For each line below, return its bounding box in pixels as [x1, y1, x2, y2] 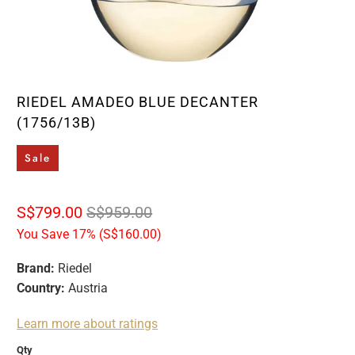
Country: [17, 280, 66, 296]
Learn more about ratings [17, 315, 158, 331]
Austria [65, 280, 109, 296]
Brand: [17, 260, 55, 276]
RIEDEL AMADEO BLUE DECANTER [17, 94, 259, 110]
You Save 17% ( [17, 226, 104, 242]
